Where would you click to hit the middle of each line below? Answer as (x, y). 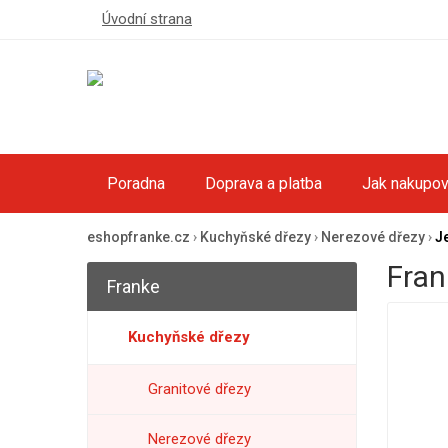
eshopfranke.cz (138, 237)
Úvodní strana (147, 19)
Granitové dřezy (199, 389)
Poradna (136, 183)
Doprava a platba (263, 183)
